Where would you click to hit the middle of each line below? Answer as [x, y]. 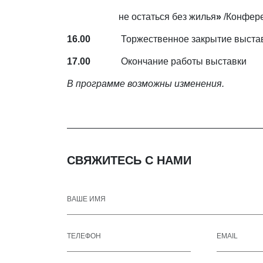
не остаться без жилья [167, 17]
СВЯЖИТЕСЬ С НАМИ [129, 160]
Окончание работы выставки [168, 61]
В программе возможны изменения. [146, 84]
